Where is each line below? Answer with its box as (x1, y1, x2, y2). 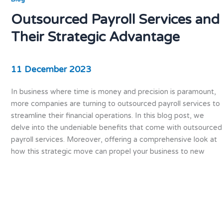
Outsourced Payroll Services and (10, 11, 220, 28)
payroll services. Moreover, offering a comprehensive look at (10, 135, 217, 144)
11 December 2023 (10, 64, 91, 75)
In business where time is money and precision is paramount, (10, 87, 216, 96)
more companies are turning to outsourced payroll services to (10, 99, 220, 108)
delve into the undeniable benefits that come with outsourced (10, 123, 222, 132)
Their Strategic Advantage (10, 29, 180, 46)
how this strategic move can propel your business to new (10, 147, 205, 156)
